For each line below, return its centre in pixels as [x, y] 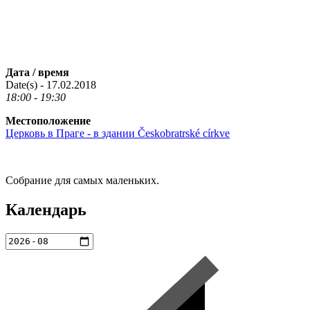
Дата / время [37, 72]
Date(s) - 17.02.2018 [51, 84]
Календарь [46, 209]
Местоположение [48, 120]
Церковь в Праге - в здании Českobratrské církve [118, 133]
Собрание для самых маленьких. [82, 180]
